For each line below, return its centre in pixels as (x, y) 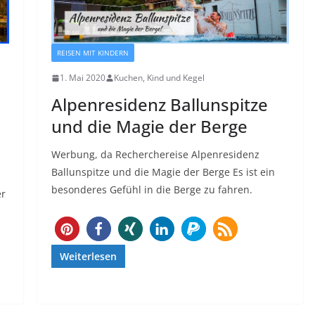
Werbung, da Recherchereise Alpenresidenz (155, 155)
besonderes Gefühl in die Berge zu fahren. (152, 190)
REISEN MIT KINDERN (92, 53)
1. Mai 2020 (82, 78)
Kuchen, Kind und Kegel (159, 78)
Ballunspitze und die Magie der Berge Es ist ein (163, 172)
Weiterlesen (88, 257)
